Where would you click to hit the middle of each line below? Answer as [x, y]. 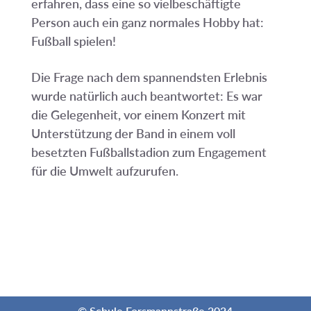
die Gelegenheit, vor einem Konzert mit [138, 115]
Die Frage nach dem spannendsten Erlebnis [149, 77]
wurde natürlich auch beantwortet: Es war [146, 96]
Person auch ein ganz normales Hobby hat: [147, 22]
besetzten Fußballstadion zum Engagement [149, 152]
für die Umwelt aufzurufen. [104, 171]
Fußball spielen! [73, 41]
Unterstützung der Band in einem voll [133, 133]
